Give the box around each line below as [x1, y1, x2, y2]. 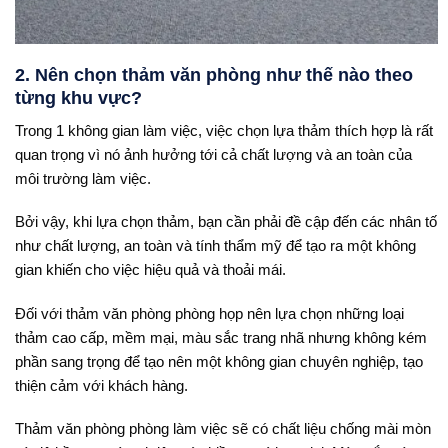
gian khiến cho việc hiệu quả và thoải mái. [15, 261, 286, 279]
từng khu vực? [15, 87, 142, 108]
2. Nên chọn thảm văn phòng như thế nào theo [15, 64, 413, 85]
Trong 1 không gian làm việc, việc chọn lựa [15, 121, 294, 139]
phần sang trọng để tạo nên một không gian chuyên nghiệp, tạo [15, 352, 423, 370]
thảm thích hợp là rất [298, 121, 433, 139]
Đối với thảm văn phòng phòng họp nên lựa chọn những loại [15, 304, 404, 322]
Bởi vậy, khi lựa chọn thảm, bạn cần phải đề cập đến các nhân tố [15, 213, 437, 231]
